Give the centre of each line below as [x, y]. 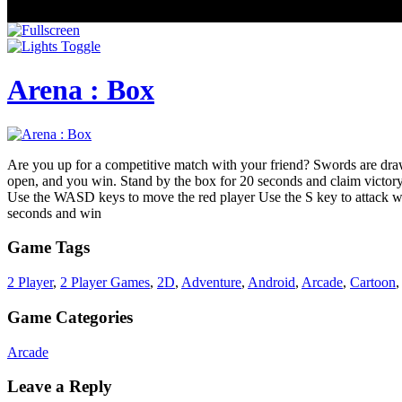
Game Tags [48, 248]
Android [271, 283]
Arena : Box [81, 90]
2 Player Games [105, 283]
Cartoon [373, 283]
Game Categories [70, 317]
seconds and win [54, 213]
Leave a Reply [60, 387]
